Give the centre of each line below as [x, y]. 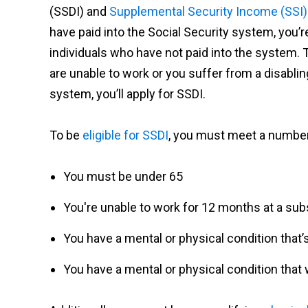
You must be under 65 [123, 176]
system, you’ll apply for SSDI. [128, 94]
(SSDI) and [79, 11]
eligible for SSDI [125, 135]
